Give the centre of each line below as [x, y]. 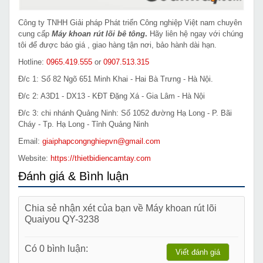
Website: [34, 159]
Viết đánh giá [198, 252]
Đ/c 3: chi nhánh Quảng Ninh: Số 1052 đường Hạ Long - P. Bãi [125, 113]
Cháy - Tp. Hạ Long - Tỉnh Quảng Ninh [83, 124]
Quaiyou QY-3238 [62, 219]
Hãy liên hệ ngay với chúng [196, 34]
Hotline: [32, 62]
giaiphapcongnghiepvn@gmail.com [101, 141]
